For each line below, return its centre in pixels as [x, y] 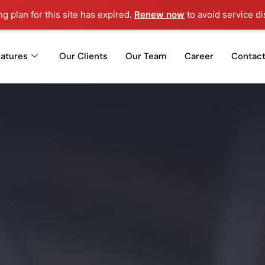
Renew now [159, 14]
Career [199, 56]
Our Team [146, 56]
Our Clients [84, 56]
